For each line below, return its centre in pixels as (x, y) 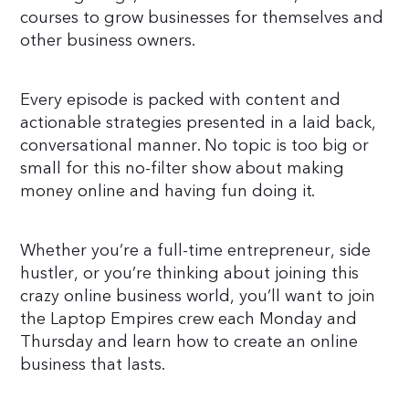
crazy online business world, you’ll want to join (198, 296)
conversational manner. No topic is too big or (195, 145)
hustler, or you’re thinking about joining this (190, 273)
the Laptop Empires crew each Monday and (189, 319)
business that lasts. (93, 364)
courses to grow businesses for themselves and (202, 17)
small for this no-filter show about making (183, 168)
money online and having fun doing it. (168, 191)
